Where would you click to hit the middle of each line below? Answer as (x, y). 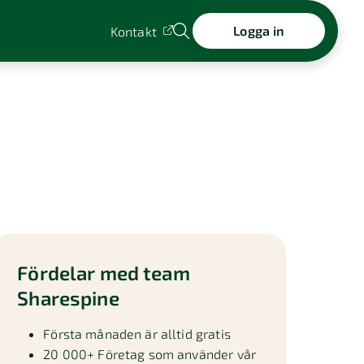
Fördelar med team (104, 273)
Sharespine (68, 298)
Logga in (259, 30)
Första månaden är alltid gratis (137, 334)
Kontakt (133, 31)
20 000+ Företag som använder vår (149, 354)
